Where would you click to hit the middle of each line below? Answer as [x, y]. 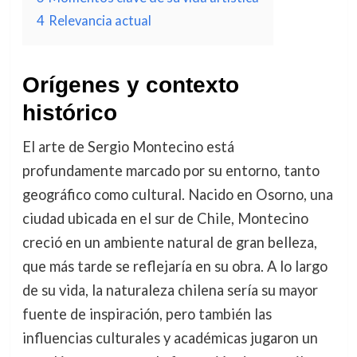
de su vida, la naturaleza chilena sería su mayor [170, 290]
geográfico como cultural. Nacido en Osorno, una [177, 194]
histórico [69, 113]
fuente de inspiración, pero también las [147, 314]
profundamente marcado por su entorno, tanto [171, 171]
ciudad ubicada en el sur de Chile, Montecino [165, 218]
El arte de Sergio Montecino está [128, 147]
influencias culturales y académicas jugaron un [170, 338]
